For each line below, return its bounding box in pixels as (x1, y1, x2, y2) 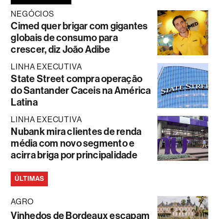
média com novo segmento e (11, 137, 135, 149)
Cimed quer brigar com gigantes (11, 20, 148, 32)
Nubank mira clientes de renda (11, 126, 142, 137)
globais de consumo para (11, 32, 118, 44)
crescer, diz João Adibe (11, 44, 110, 55)
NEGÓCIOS (11, 9, 54, 19)
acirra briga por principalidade (11, 149, 137, 161)
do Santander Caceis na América (11, 85, 151, 96)
